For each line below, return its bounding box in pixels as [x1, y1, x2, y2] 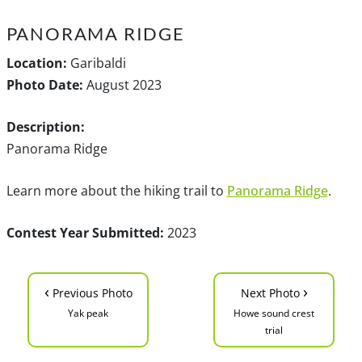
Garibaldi [66, 53, 126, 72]
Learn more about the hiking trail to [6, 181, 227, 200]
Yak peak [68, 305, 108, 320]
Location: [6, 53, 67, 72]
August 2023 [82, 75, 162, 94]
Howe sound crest [234, 305, 314, 320]
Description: [6, 117, 85, 136]
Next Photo [240, 284, 303, 301]
